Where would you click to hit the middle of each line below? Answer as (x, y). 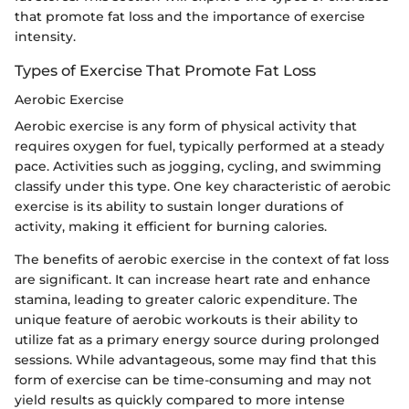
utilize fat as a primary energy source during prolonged (197, 339)
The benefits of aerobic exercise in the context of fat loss (202, 259)
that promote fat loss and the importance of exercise (190, 16)
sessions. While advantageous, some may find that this (195, 359)
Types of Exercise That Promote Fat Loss (165, 70)
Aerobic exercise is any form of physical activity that (186, 126)
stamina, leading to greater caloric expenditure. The (186, 299)
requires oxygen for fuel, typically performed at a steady (199, 146)
